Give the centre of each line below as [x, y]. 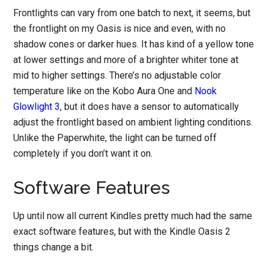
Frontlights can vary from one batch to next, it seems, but [132, 13]
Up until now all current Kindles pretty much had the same [133, 216]
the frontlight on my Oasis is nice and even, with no [120, 29]
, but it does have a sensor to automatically [150, 107]
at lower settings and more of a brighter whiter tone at [126, 60]
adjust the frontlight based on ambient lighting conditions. [133, 122]
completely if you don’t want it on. [83, 154]
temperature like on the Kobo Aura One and [104, 91]
